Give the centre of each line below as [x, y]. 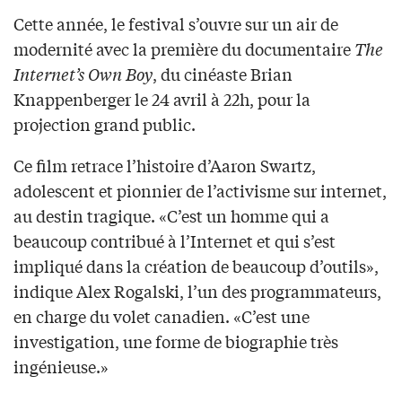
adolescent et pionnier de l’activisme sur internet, [200, 191]
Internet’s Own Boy [83, 74]
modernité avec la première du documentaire [184, 49]
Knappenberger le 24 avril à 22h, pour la [162, 99]
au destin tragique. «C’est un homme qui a [171, 216]
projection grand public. [105, 124]
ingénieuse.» [61, 367]
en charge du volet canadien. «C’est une [162, 316]
